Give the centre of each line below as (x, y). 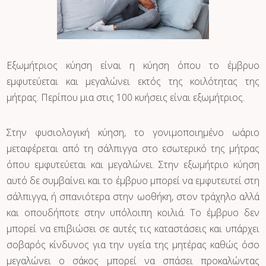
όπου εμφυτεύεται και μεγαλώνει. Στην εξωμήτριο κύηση (133, 165)
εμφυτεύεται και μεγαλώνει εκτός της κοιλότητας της (133, 82)
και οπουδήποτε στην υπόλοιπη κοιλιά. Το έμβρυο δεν (133, 213)
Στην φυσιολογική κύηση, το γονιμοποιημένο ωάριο (133, 133)
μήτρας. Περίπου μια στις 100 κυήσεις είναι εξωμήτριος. (126, 98)
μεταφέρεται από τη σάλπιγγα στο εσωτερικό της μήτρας (133, 149)
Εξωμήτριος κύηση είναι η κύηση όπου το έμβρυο (133, 66)
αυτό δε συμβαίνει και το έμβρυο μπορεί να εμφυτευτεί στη (133, 181)
